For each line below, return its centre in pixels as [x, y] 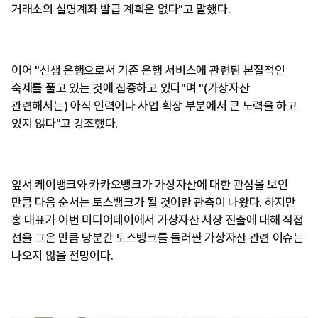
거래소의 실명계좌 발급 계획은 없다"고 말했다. [122, 9]
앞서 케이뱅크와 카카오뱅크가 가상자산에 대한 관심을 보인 [150, 185]
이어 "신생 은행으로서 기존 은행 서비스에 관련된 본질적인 [148, 70]
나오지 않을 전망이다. [62, 256]
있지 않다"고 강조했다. [65, 124]
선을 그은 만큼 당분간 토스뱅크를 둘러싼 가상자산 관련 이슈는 [158, 238]
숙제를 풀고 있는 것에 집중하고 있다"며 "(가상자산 [131, 88]
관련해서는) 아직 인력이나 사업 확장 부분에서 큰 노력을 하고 [154, 106]
